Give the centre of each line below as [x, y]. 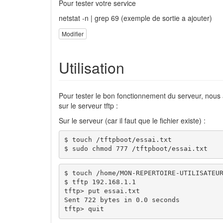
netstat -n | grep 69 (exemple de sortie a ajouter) [135, 18]
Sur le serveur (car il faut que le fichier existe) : [132, 120]
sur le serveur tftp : [88, 105]
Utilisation [92, 67]
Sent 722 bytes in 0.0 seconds [122, 200]
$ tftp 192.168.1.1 [100, 182]
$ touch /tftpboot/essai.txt [118, 140]
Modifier [73, 33]
